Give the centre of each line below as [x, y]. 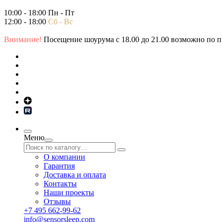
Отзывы [57, 201]
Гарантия [59, 166]
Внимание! [23, 39]
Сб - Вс [60, 22]
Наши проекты [69, 193]
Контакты [60, 184]
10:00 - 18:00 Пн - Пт [39, 13]
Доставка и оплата [75, 175]
